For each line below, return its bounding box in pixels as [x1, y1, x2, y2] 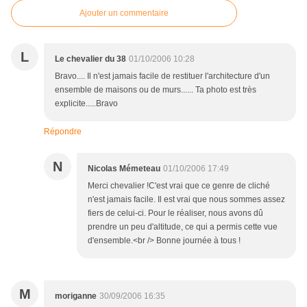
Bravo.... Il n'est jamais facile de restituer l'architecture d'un [55, 71, 270, 82]
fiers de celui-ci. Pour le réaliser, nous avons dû [88, 208, 263, 219]
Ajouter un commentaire [79, 8, 169, 19]
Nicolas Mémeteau [88, 164, 160, 174]
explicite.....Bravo [55, 99, 118, 109]
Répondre [44, 127, 82, 137]
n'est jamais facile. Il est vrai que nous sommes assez [88, 195, 285, 205]
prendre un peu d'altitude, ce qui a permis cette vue [88, 222, 278, 232]
